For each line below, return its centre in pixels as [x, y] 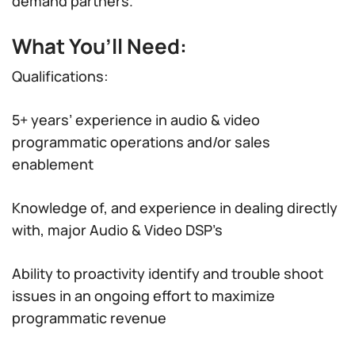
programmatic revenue [89, 318]
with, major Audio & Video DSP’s [117, 230]
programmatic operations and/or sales [141, 142]
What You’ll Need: [99, 46]
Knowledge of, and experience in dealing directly [175, 208]
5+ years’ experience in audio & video [136, 120]
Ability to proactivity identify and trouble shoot [168, 273]
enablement [53, 164]
